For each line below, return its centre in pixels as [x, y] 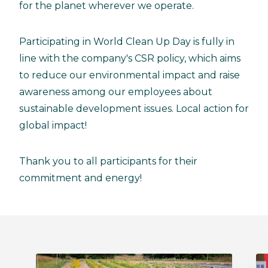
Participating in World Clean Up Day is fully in [127, 42]
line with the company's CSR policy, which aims [130, 59]
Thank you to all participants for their [108, 162]
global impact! [53, 126]
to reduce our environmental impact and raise [130, 75]
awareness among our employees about [116, 92]
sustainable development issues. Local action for [134, 109]
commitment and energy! [80, 178]
